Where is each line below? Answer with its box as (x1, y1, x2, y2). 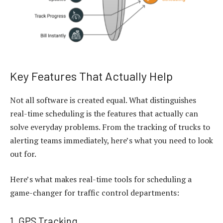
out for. (10, 148, 36, 159)
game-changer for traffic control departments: (10, 187, 179, 199)
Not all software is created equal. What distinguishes (10, 94, 196, 106)
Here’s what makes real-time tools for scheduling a (10, 174, 192, 185)
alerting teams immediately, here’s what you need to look (10, 134, 213, 146)
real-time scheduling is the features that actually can (10, 108, 198, 119)
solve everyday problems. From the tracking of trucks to (10, 121, 210, 132)
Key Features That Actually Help (10, 68, 173, 83)
